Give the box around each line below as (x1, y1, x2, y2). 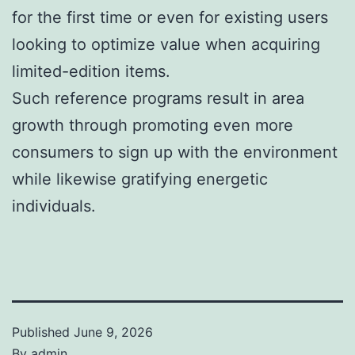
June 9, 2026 (74, 323, 153, 340)
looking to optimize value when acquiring (12, 34, 320, 54)
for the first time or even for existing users (12, 7, 328, 27)
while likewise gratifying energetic (12, 169, 268, 189)
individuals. (12, 196, 96, 216)
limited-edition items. (12, 61, 170, 81)
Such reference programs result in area (12, 88, 304, 108)
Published (12, 323, 74, 340)
